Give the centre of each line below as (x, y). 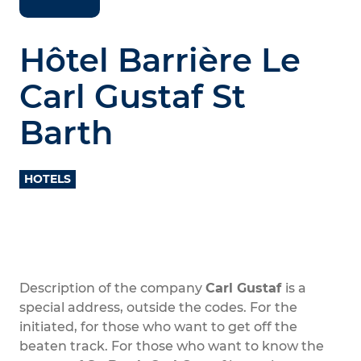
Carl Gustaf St (133, 96)
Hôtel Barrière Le (160, 60)
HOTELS (48, 179)
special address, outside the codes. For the (158, 307)
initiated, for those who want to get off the (158, 327)
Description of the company (112, 288)
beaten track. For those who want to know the (172, 346)
